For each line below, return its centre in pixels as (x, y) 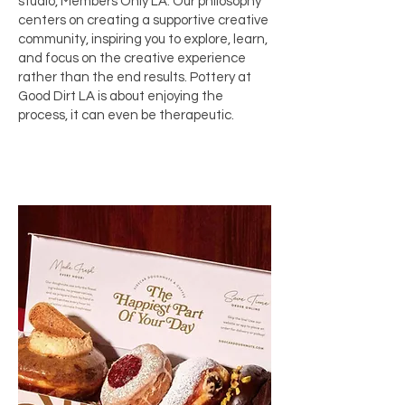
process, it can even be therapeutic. (126, 115)
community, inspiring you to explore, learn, (143, 39)
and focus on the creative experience (132, 58)
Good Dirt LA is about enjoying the (121, 96)
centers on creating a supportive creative (143, 20)
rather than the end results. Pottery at (135, 77)
